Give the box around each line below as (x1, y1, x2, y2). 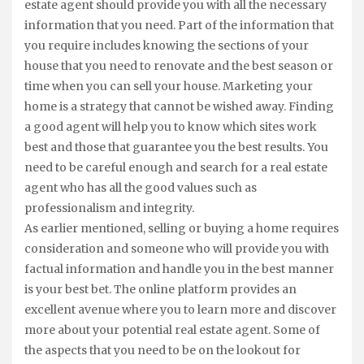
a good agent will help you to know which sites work (24, 119, 317, 134)
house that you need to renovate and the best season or (24, 58, 333, 73)
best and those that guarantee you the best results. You (24, 139, 328, 154)
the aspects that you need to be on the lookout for (24, 342, 301, 357)
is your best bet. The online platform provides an (24, 281, 297, 297)
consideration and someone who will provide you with (24, 240, 329, 256)
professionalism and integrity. (24, 200, 194, 215)
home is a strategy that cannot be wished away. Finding (24, 98, 334, 114)
